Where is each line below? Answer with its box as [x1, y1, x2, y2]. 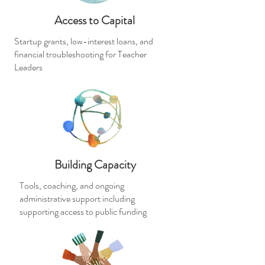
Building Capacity [54, 156, 136, 173]
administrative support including [20, 192, 135, 205]
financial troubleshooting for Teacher [14, 47, 147, 61]
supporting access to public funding [20, 205, 147, 218]
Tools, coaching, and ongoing [20, 179, 124, 192]
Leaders [14, 60, 43, 74]
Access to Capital [54, 12, 135, 29]
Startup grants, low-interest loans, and [14, 34, 153, 48]
